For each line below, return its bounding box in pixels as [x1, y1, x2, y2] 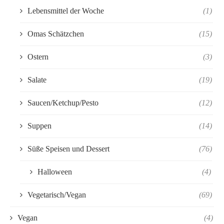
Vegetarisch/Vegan [27, 190, 86, 199]
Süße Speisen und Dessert [27, 144, 109, 153]
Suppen [27, 121, 51, 130]
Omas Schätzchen [27, 29, 84, 38]
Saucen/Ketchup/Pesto [27, 98, 98, 107]
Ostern [27, 52, 48, 61]
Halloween [37, 167, 72, 176]
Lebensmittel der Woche [27, 6, 104, 15]
